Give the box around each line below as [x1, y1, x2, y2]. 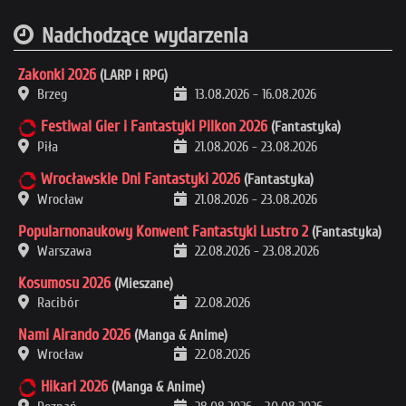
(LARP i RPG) [96, 67, 168, 84]
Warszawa [34, 243, 92, 260]
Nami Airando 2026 [18, 325, 130, 345]
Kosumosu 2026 [18, 274, 111, 294]
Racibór [34, 295, 79, 312]
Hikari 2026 [41, 377, 108, 397]
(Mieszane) [111, 275, 173, 293]
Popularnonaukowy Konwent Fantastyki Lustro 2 [18, 222, 308, 242]
